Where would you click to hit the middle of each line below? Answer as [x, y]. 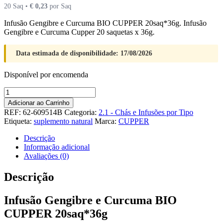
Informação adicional [57, 147]
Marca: [107, 121]
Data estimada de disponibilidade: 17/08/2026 [84, 53]
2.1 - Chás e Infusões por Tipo [146, 112]
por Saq [59, 6]
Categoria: [82, 112]
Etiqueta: [19, 121]
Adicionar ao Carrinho [39, 103]
